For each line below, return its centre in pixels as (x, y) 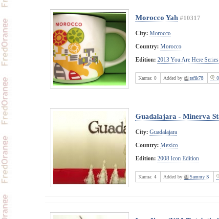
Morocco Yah (157, 17)
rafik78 (197, 78)
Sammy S (199, 176)
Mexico (169, 145)
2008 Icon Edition (178, 158)
